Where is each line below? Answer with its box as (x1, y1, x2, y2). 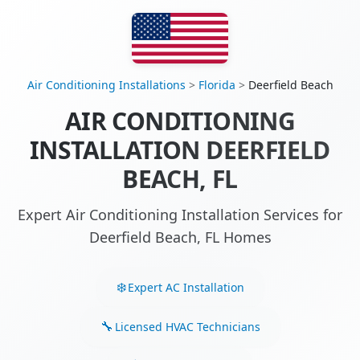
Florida (198, 77, 235, 93)
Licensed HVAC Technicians (114, 318, 260, 334)
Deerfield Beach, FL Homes (88, 227, 272, 247)
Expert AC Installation (127, 279, 244, 295)
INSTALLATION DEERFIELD (30, 133, 330, 167)
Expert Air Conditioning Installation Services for (18, 205, 342, 225)
